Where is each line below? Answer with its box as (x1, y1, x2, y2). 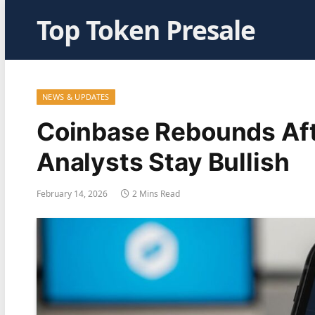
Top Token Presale (37, 12, 255, 48)
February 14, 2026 (37, 188, 108, 200)
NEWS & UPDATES (42, 91, 110, 102)
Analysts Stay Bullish (37, 147, 290, 176)
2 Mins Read (132, 188, 180, 200)
